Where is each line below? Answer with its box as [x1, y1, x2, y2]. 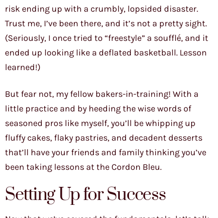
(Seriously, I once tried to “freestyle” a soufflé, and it [5, 33, 208, 44]
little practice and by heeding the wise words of [5, 103, 191, 114]
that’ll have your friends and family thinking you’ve [5, 147, 206, 158]
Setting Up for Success [5, 184, 166, 206]
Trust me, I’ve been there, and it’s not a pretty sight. [5, 18, 207, 29]
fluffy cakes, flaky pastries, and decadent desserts [5, 132, 202, 144]
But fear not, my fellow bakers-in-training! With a [5, 89, 199, 100]
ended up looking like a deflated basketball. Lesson [5, 47, 207, 58]
